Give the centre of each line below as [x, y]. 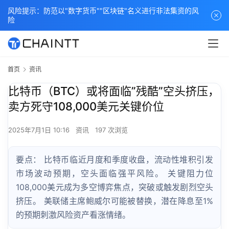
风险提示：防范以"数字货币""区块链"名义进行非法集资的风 [103, 10]
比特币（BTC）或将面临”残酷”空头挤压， [114, 91]
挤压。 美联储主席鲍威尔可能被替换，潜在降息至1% [114, 201]
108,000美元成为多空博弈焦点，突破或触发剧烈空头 [114, 187]
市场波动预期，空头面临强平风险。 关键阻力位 [114, 174]
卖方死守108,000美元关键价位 [86, 107]
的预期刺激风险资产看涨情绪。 [73, 215]
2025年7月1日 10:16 [40, 130]
